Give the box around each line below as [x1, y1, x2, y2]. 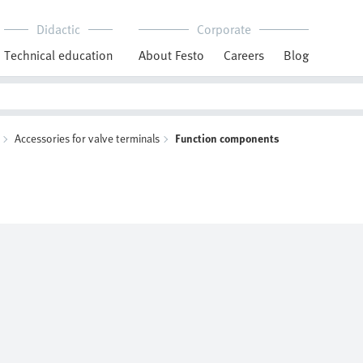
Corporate [196, 19, 251, 39]
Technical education [4, 45, 113, 65]
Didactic [36, 19, 80, 39]
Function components [175, 130, 280, 147]
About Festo [139, 45, 204, 65]
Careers [224, 45, 264, 65]
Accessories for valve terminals [15, 130, 160, 147]
